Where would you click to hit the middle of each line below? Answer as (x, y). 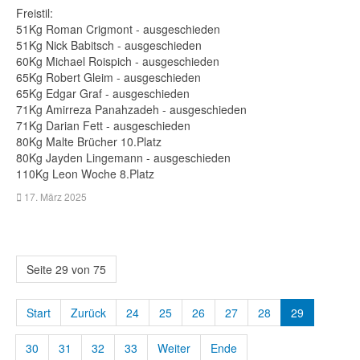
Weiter (174, 348)
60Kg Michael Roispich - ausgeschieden (119, 61)
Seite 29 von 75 (66, 269)
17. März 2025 (55, 196)
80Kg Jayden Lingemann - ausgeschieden (125, 157)
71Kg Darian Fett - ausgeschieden (105, 125)
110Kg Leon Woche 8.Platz (85, 174)
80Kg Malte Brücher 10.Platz (89, 141)
